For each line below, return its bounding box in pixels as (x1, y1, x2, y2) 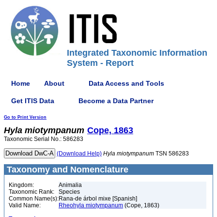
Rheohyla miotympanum (59, 202, 123, 209)
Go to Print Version (4, 115, 46, 120)
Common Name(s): (9, 195, 59, 202)
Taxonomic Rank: (9, 188, 54, 195)
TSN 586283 (154, 150, 189, 157)
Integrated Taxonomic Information (67, 48, 207, 58)
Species (59, 188, 80, 195)
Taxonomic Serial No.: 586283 (4, 136, 83, 142)
